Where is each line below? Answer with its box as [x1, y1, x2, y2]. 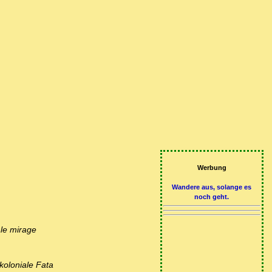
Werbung [197, 164, 226, 172]
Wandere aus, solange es [172, 183, 252, 191]
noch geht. [194, 193, 229, 201]
